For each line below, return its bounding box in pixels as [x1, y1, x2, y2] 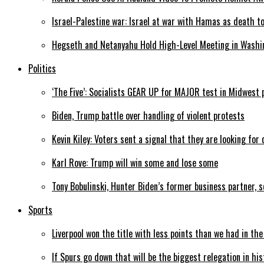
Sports [28, 203, 52, 217]
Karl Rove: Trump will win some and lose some [52, 156, 218, 170]
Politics [28, 61, 56, 76]
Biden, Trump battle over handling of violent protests [52, 108, 245, 123]
